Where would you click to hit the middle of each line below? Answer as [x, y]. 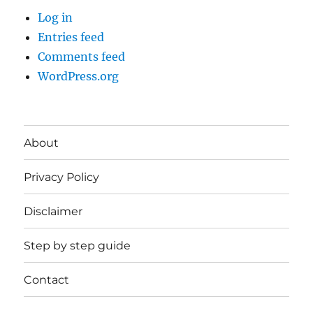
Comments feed [82, 57]
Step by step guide [78, 245]
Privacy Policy [62, 177]
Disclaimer [53, 211]
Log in [56, 18]
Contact [47, 279]
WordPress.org [79, 77]
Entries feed [71, 37]
